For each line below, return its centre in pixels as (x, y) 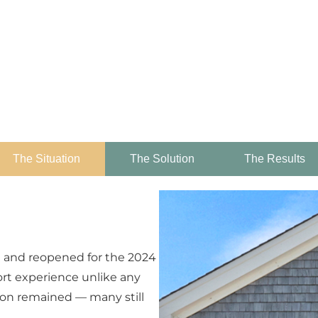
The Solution (162, 158)
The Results (275, 158)
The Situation (46, 158)
